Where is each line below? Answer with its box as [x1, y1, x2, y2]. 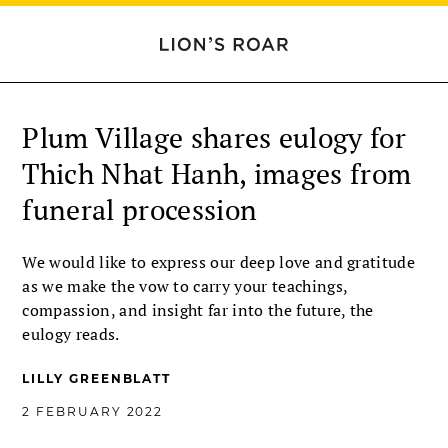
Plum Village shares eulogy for [22, 119, 406, 156]
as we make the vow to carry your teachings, [22, 275, 348, 297]
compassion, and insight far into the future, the [22, 299, 374, 321]
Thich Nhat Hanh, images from [22, 155, 412, 192]
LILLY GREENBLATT [22, 371, 172, 386]
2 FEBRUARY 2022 [22, 404, 164, 419]
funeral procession [22, 191, 258, 228]
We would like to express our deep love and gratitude [22, 251, 416, 273]
